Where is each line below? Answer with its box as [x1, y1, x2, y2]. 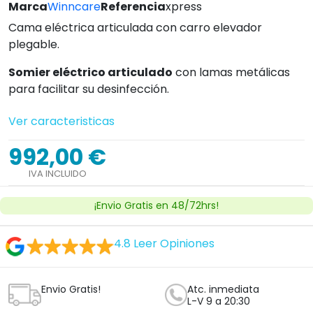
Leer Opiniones [133, 235, 214, 252]
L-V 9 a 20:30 [187, 294, 250, 308]
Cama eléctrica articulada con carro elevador [8, 20, 262, 36]
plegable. [8, 36, 59, 52]
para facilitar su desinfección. [8, 81, 169, 97]
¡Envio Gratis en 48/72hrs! [94, 198, 219, 212]
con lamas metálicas [173, 64, 290, 80]
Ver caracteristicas [8, 113, 115, 129]
